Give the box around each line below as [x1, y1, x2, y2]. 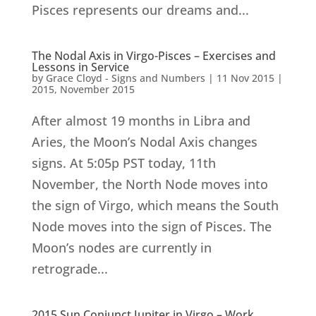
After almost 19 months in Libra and [31, 112, 250, 129]
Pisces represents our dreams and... [31, 1, 249, 18]
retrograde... [31, 260, 108, 277]
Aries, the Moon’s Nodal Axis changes [31, 133, 257, 150]
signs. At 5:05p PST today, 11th [31, 154, 216, 171]
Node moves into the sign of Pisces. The [31, 218, 272, 235]
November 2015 [59, 83, 135, 96]
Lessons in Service [31, 59, 129, 75]
